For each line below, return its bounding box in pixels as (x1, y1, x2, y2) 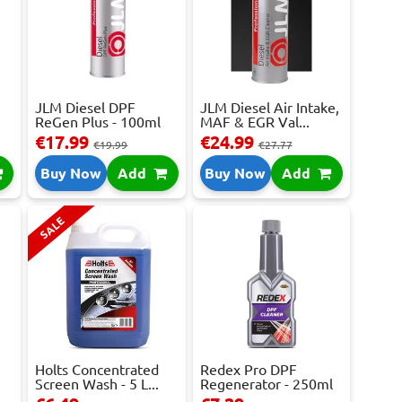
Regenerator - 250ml (199, 376, 333, 393)
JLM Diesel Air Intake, (199, 100, 339, 117)
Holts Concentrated (35, 362, 160, 379)
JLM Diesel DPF (35, 100, 136, 117)
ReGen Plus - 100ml (35, 114, 162, 131)
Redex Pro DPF (199, 362, 297, 379)
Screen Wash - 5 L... (35, 376, 160, 393)
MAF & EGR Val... (199, 114, 310, 131)
